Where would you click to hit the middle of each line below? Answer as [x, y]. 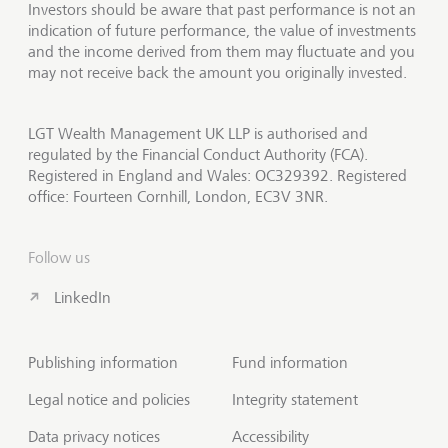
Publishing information [103, 362]
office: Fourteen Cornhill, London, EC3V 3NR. [178, 196]
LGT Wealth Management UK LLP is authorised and [198, 133]
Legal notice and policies [109, 399]
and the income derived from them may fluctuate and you [221, 51]
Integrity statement [295, 399]
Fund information [290, 362]
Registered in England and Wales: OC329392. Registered [217, 175]
